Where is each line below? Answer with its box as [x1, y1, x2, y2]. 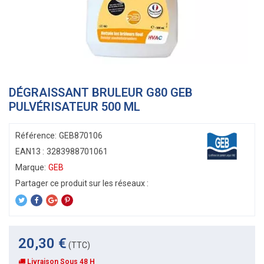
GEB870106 [59, 131, 103, 140]
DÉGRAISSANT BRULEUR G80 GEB [9, 85, 193, 100]
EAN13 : [15, 147, 44, 156]
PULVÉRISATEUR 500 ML [9, 100, 140, 114]
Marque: [15, 163, 46, 172]
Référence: [15, 131, 57, 140]
